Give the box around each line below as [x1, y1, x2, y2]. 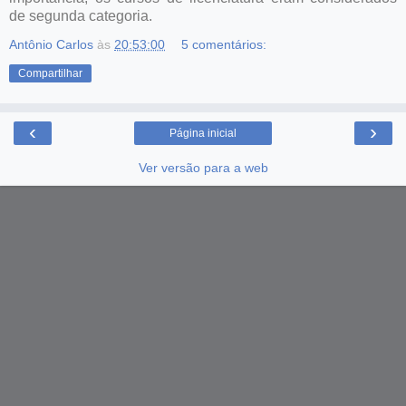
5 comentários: [181, 36, 267, 52]
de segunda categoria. [9, 7, 152, 24]
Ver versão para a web [138, 159, 268, 175]
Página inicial [169, 126, 237, 140]
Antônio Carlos [9, 36, 93, 52]
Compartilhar [18, 66, 82, 80]
